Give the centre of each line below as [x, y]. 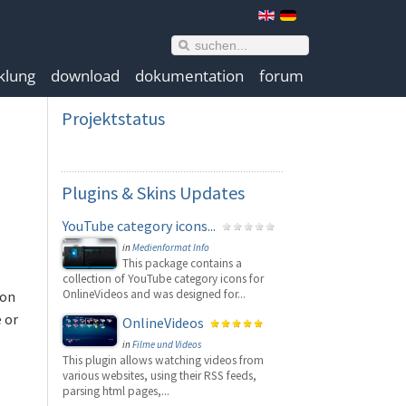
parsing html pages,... [116, 391]
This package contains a [182, 263]
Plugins [90, 193]
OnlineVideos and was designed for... [154, 294]
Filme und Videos [167, 344]
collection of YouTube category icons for [163, 279]
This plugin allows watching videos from [163, 360]
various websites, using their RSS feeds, [159, 376]
